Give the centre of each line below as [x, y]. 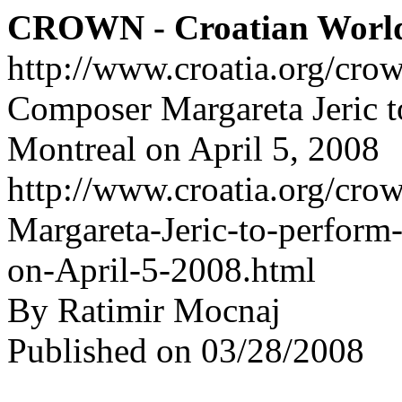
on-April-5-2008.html [162, 270]
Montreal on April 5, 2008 [193, 149]
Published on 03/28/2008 [186, 350]
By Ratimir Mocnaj [144, 310]
